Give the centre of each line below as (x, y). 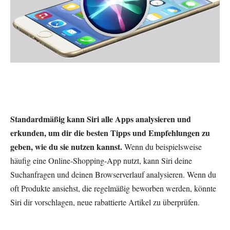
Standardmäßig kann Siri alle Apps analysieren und (101, 119)
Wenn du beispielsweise (162, 147)
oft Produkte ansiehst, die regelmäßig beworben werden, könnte (113, 188)
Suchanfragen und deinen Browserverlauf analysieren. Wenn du (113, 175)
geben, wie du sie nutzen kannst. (66, 147)
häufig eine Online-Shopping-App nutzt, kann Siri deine (101, 161)
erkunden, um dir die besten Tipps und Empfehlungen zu (110, 133)
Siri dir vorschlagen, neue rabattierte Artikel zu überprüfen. (105, 202)
